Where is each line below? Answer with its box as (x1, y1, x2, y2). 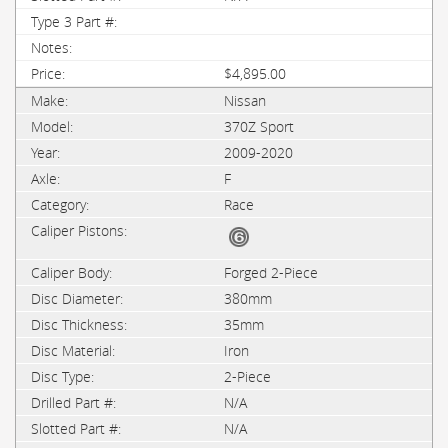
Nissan (224, 91, 266, 110)
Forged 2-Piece (224, 263, 318, 282)
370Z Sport (224, 117, 294, 136)
